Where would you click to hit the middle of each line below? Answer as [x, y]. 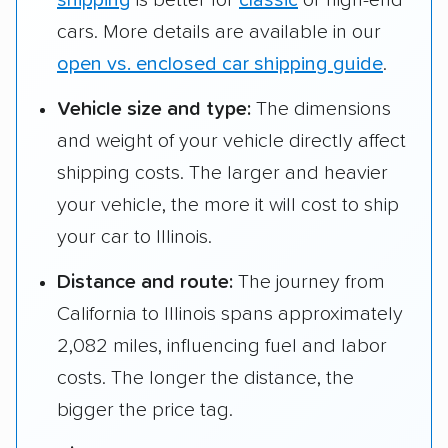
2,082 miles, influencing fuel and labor [222, 346]
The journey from [309, 282]
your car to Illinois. [134, 237]
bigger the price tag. [145, 410]
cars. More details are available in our [219, 32]
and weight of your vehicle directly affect [231, 141]
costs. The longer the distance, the [205, 378]
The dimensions [321, 109]
